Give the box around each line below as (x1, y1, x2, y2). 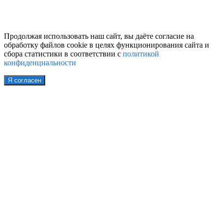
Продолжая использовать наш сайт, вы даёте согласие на (4, 31, 194, 40)
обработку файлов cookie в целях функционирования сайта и (4, 40, 209, 49)
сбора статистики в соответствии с (4, 49, 123, 58)
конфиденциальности (4, 58, 76, 67)
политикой (123, 49, 159, 58)
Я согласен (8, 76, 41, 84)
